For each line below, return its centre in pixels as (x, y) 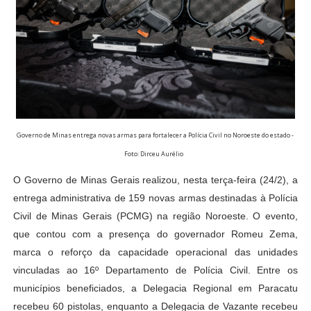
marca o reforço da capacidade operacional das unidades (155, 252)
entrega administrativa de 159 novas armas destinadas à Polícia (155, 198)
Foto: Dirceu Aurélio (155, 154)
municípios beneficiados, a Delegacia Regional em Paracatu (155, 288)
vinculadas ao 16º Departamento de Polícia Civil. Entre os (155, 270)
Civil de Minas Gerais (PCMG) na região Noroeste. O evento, (155, 216)
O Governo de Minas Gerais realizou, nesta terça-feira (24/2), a (155, 180)
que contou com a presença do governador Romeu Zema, (155, 234)
